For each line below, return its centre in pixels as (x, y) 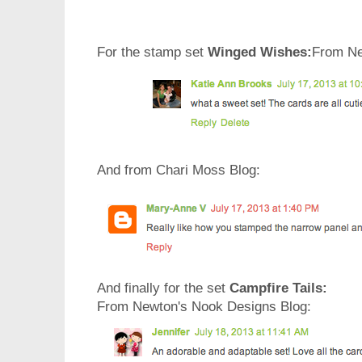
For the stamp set (152, 52)
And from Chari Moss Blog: (179, 170)
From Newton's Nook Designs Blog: (204, 307)
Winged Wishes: (260, 52)
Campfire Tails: (276, 288)
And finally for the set (161, 288)
